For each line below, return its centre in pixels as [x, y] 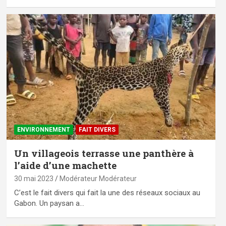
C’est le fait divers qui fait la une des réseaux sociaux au [107, 193]
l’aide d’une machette [65, 165]
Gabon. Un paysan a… [49, 204]
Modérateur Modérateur [98, 179]
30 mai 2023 [34, 179]
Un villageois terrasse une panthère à [104, 153]
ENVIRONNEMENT [43, 130]
